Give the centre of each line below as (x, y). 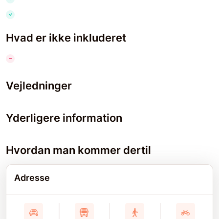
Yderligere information (64, 118)
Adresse (32, 178)
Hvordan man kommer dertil (78, 150)
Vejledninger (39, 86)
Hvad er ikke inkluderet (66, 38)
